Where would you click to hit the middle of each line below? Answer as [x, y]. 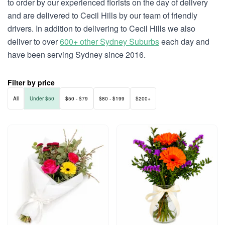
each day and [184, 41]
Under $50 [42, 98]
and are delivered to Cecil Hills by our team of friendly [102, 15]
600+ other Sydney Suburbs [109, 41]
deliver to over [34, 41]
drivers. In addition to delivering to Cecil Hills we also [101, 28]
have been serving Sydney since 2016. [77, 54]
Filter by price [31, 82]
